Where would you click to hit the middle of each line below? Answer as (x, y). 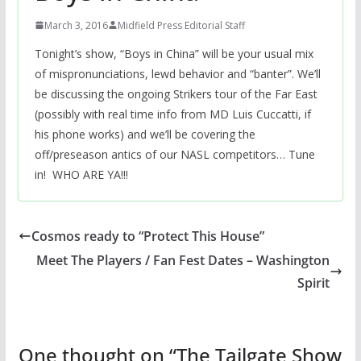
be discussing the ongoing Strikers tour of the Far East (176, 93)
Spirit (314, 282)
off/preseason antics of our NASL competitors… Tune (174, 154)
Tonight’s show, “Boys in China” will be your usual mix (174, 53)
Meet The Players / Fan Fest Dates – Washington (183, 260)
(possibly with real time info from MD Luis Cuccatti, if (172, 114)
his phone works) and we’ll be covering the (145, 134)
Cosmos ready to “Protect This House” (147, 236)
